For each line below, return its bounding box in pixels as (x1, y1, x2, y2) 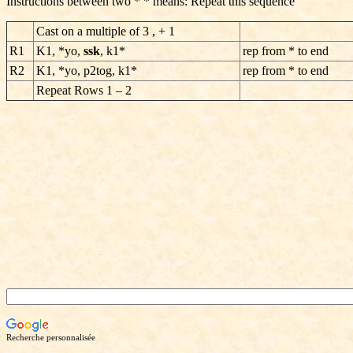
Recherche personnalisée (6, 333, 95, 342)
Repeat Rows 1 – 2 (36, 84, 132, 97)
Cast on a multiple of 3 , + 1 (36, 24, 175, 38)
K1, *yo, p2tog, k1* (36, 64, 137, 77)
